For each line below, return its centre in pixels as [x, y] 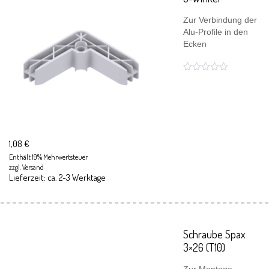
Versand [33, 167]
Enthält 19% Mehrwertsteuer [48, 157]
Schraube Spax [214, 234]
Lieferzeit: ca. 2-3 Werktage [57, 177]
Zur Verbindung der [220, 20]
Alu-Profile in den [216, 32]
